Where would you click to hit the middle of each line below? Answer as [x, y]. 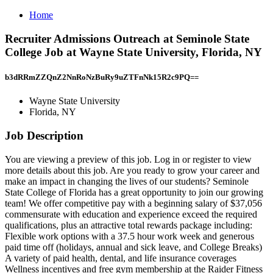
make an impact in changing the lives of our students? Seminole [127, 181]
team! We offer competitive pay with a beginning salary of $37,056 [133, 203]
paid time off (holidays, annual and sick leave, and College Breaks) [133, 247]
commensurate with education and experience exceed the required [131, 214]
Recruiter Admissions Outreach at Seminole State [127, 38]
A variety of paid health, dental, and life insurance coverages [121, 258]
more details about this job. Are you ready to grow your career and [132, 170]
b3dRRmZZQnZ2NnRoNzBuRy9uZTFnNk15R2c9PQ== [102, 77]
